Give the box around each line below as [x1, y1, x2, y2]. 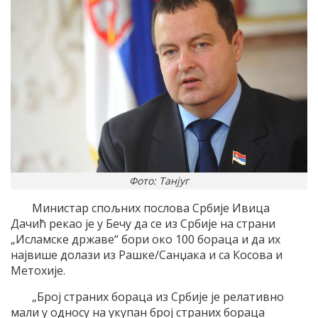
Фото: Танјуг [129, 174, 189, 188]
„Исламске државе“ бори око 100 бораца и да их [11, 231, 280, 248]
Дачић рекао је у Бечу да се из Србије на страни [11, 216, 275, 232]
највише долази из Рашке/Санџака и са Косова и [11, 247, 283, 263]
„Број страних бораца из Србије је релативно [32, 289, 284, 305]
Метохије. [11, 263, 65, 279]
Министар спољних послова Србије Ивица [32, 200, 270, 216]
